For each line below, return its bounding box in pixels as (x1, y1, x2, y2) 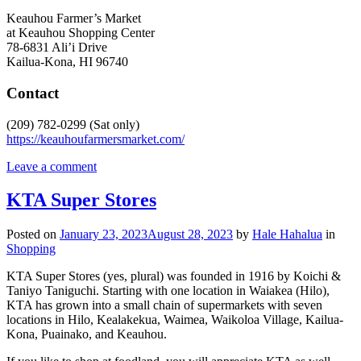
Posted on (6, 227, 60, 242)
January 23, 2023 (60, 227, 147, 242)
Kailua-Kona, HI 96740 (6, 55, 128, 69)
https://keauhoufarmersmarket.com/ (6, 131, 185, 146)
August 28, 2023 (147, 227, 233, 242)
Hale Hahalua (252, 227, 322, 242)
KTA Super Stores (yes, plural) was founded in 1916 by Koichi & (6, 269, 341, 284)
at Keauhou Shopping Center (6, 26, 155, 40)
